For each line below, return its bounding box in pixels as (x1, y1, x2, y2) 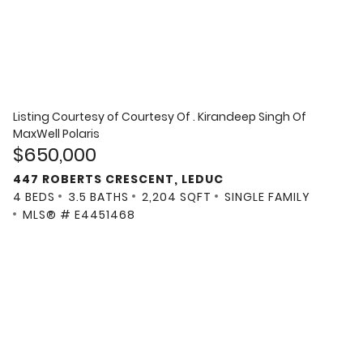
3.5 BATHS (68, 188, 129, 205)
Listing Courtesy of (13, 109, 122, 126)
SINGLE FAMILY (224, 188, 310, 205)
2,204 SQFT (142, 188, 211, 205)
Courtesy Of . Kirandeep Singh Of (122, 109, 306, 126)
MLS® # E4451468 (23, 206, 135, 223)
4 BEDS (13, 188, 55, 205)
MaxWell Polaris (13, 126, 100, 143)
